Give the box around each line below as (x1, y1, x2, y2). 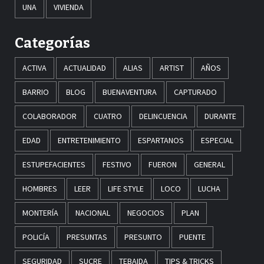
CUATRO (94, 110, 122, 121)
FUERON (148, 159, 177, 170)
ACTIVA (22, 62, 47, 73)
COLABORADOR (22, 110, 77, 121)
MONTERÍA (22, 207, 58, 218)
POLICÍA (22, 231, 49, 242)
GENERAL (194, 159, 225, 170)
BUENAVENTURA (103, 86, 157, 97)
